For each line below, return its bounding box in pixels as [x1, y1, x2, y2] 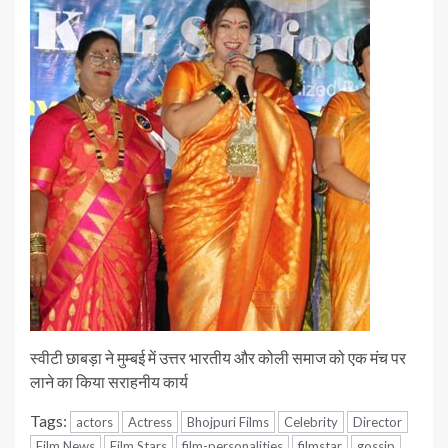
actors [76, 414, 113, 431]
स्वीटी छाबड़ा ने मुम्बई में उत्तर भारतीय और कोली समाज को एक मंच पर [30, 348, 406, 368]
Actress [128, 414, 172, 431]
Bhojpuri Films [187, 414, 269, 431]
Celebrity [284, 414, 338, 431]
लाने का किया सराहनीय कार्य [30, 372, 188, 392]
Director [353, 414, 402, 431]
